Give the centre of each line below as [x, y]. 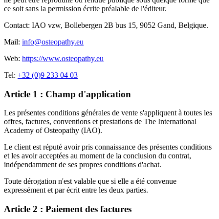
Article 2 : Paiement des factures [68, 209]
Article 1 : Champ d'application [67, 94]
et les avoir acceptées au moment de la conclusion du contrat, [98, 156]
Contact [16, 25]
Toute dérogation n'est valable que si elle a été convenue [90, 181]
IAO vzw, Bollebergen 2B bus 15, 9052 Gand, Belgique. [120, 25]
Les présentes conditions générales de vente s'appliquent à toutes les [108, 113]
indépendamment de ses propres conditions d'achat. [83, 165]
